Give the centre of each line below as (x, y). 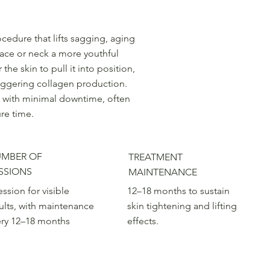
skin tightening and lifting (182, 206)
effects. (143, 221)
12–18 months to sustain (179, 191)
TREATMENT (155, 157)
